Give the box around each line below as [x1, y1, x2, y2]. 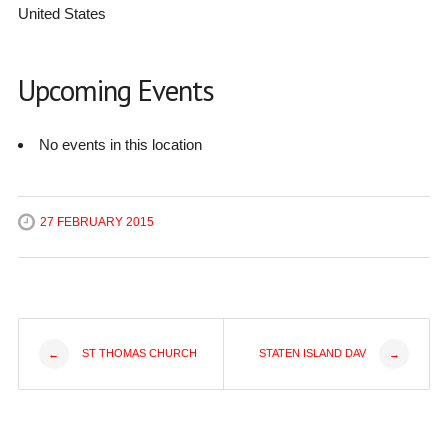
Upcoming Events [17, 71, 214, 110]
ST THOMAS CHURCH [78, 347, 197, 359]
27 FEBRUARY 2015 [39, 215, 154, 230]
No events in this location [38, 136, 202, 154]
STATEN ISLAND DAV [259, 347, 370, 359]
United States [17, 5, 106, 23]
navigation [17, 382, 199, 435]
